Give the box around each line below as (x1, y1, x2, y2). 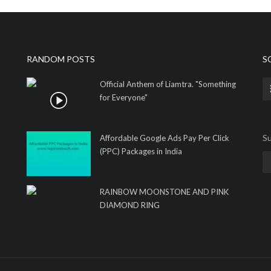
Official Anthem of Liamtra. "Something (100, 79, 236, 90)
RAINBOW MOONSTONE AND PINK (100, 187, 229, 197)
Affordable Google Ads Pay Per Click (100, 133, 229, 143)
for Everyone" (100, 93, 148, 103)
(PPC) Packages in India (100, 146, 182, 157)
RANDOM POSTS (27, 54, 95, 65)
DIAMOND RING (100, 200, 160, 211)
